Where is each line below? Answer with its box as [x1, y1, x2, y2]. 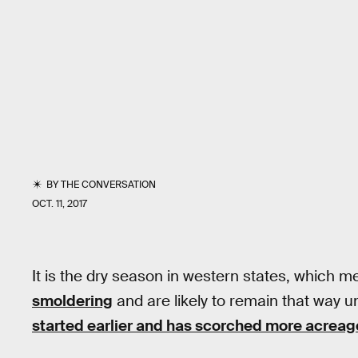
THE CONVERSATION [61, 178, 157, 191]
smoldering [32, 291, 113, 311]
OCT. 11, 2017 [32, 197, 87, 210]
